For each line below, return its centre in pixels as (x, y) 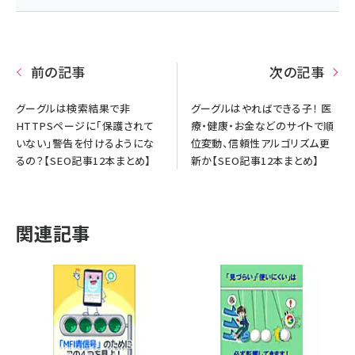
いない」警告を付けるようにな (85, 143)
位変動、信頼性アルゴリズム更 (260, 143)
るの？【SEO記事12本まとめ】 (84, 160)
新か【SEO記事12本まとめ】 (255, 160)
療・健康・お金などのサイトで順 (262, 125)
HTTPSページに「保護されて (85, 125)
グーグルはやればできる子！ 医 (261, 108)
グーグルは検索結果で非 (73, 108)
